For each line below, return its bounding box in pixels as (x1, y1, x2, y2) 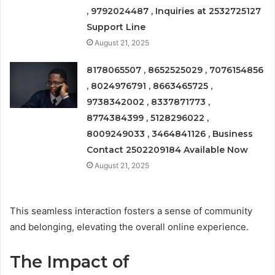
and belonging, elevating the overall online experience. (10, 220, 249, 233)
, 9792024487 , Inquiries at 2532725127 (87, 5, 261, 17)
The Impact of (10, 251, 130, 272)
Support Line (87, 21, 146, 33)
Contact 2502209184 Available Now (87, 144, 249, 155)
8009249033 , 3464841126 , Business (87, 128, 254, 139)
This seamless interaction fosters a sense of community (10, 204, 252, 217)
